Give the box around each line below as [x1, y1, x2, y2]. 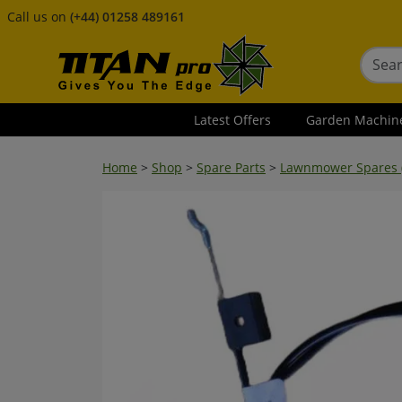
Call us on [7, 8, 70, 25]
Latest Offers [194, 111, 272, 128]
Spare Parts [197, 159, 266, 176]
